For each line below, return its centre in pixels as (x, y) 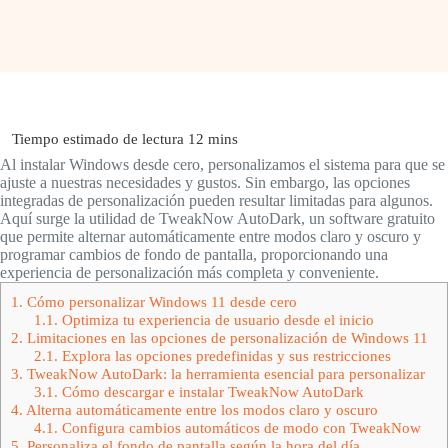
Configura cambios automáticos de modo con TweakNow (239, 427)
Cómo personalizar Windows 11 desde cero (160, 301)
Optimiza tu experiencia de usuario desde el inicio (215, 319)
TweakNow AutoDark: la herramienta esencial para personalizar (224, 373)
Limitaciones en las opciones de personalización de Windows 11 (225, 337)
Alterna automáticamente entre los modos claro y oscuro (200, 409)
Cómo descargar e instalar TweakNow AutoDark (210, 391)
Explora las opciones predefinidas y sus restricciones (224, 355)
